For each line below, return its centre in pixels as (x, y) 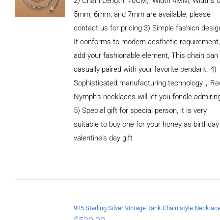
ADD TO (40, 131)
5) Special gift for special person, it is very (140, 110)
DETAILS (40, 150)
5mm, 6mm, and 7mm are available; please (142, 14)
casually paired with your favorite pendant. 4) (145, 69)
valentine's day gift (103, 138)
